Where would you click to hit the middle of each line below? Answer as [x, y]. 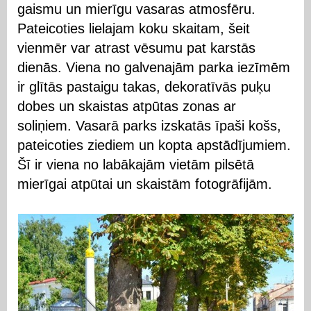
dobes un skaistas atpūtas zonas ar [127, 106]
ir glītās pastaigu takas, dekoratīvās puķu [144, 87]
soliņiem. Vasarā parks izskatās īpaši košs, [149, 126]
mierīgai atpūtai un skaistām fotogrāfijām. [145, 184]
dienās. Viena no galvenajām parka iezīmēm [154, 67]
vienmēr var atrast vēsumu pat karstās [136, 48]
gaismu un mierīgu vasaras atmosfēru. [136, 9]
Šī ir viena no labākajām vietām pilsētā [136, 165]
